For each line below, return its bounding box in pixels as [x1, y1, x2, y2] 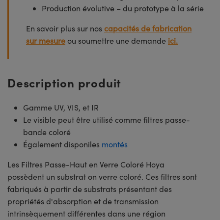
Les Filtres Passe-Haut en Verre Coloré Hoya [7, 159, 165, 169]
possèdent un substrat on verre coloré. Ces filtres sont [7, 171, 197, 182]
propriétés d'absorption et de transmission [7, 195, 159, 206]
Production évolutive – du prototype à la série [42, 2, 204, 13]
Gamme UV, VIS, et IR [23, 102, 99, 112]
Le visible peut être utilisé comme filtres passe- [23, 114, 190, 125]
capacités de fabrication [104, 23, 192, 33]
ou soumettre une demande [65, 35, 168, 46]
